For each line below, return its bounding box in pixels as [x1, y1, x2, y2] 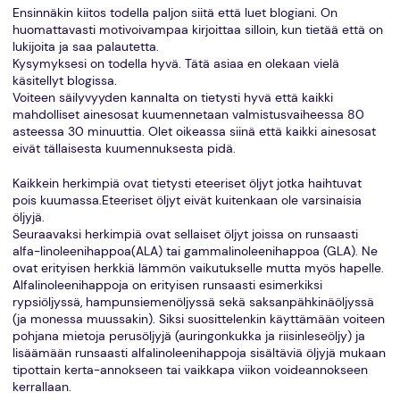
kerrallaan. [12, 379, 71, 396]
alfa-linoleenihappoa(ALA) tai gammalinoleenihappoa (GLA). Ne [12, 244, 378, 260]
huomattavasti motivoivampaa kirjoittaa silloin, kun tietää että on [12, 22, 383, 38]
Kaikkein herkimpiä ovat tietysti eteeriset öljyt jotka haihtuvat [12, 176, 362, 192]
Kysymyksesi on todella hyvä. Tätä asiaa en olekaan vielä [12, 56, 339, 72]
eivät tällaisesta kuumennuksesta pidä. [12, 141, 236, 157]
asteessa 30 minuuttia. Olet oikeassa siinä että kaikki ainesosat [12, 124, 376, 140]
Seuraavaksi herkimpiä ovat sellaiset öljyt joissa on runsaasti [12, 227, 358, 243]
